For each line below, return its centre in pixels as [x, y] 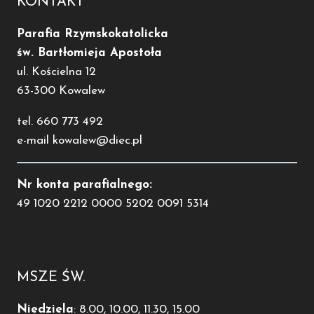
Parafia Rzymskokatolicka [93, 34]
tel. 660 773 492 [60, 121]
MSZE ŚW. [51, 277]
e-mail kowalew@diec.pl [80, 140]
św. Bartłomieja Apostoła [89, 53]
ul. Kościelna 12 [56, 71]
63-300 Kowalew [61, 90]
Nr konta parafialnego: [84, 184]
